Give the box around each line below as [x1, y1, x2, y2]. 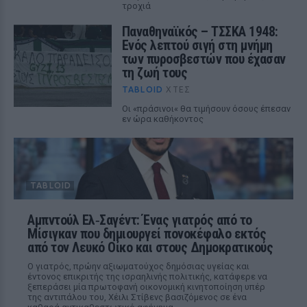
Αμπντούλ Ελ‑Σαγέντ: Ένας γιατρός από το [27, 212, 252, 228]
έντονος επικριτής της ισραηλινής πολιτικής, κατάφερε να [27, 271, 267, 282]
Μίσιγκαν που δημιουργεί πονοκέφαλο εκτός [27, 225, 266, 242]
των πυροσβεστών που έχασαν [121, 51, 286, 67]
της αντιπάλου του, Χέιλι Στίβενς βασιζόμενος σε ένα [27, 292, 247, 302]
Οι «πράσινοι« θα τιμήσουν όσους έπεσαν [121, 103, 291, 114]
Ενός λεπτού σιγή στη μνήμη [121, 37, 273, 53]
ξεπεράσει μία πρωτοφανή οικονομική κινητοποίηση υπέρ [27, 282, 265, 292]
